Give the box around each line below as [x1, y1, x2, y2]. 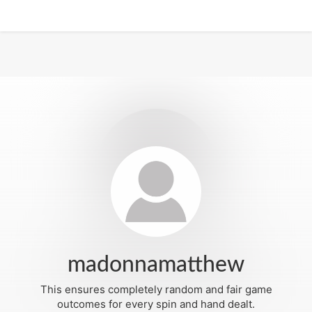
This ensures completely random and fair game [40, 283, 272, 296]
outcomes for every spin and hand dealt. [57, 297, 255, 311]
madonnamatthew [68, 253, 244, 276]
